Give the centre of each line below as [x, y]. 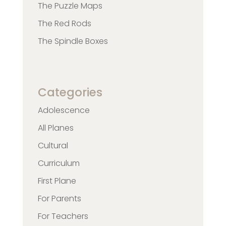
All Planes [55, 128]
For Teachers [63, 216]
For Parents [59, 198]
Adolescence [64, 110]
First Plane [57, 181]
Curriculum [59, 163]
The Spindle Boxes [73, 41]
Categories [70, 92]
